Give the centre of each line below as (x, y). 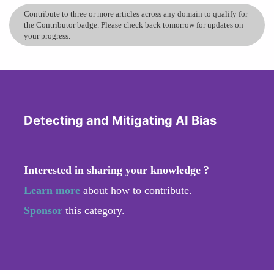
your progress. (47, 35)
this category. (95, 210)
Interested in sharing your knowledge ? (117, 170)
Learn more (52, 190)
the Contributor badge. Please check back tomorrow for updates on (134, 24)
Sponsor (45, 210)
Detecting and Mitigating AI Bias (120, 120)
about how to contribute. (136, 190)
